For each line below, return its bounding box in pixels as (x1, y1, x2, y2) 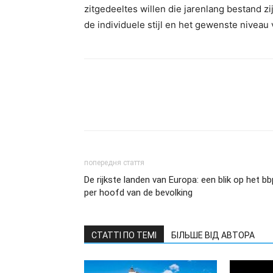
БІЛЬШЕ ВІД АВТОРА (171, 230, 255, 240)
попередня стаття (84, 158, 144, 167)
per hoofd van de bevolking (84, 187, 193, 198)
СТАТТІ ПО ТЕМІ (91, 230, 157, 240)
